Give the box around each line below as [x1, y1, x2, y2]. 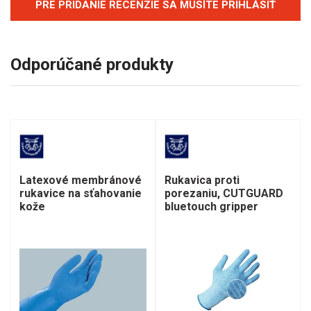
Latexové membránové [19, 173, 142, 187]
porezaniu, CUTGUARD [165, 186, 283, 200]
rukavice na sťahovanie [19, 186, 142, 200]
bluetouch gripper [165, 199, 258, 213]
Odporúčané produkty [10, 54, 174, 74]
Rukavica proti [165, 173, 239, 187]
